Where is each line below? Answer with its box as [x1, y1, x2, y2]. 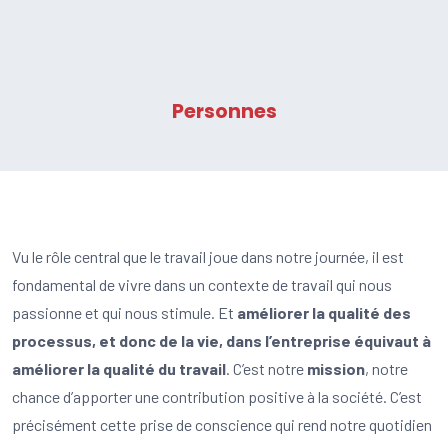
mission [307, 359, 365, 378]
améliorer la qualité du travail [12, 359, 226, 378]
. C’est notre [226, 359, 307, 378]
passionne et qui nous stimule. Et [12, 303, 237, 322]
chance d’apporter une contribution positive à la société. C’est [12, 387, 422, 406]
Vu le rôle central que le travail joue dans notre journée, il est [12, 247, 404, 266]
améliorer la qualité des [237, 303, 411, 322]
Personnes [171, 98, 277, 125]
